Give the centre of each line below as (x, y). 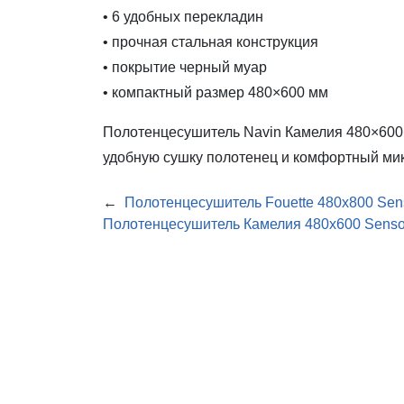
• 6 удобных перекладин (183, 17)
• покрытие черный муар (185, 67)
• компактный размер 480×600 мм (216, 92)
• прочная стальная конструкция (211, 42)
